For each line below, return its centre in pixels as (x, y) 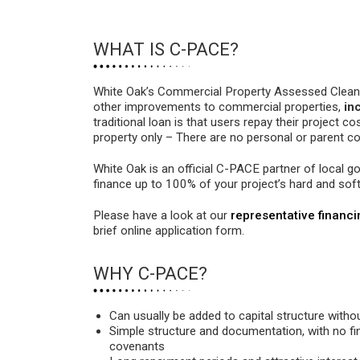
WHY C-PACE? (151, 274)
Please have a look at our (162, 216)
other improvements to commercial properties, (219, 107)
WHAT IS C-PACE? (166, 49)
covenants (137, 347)
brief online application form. (169, 231)
